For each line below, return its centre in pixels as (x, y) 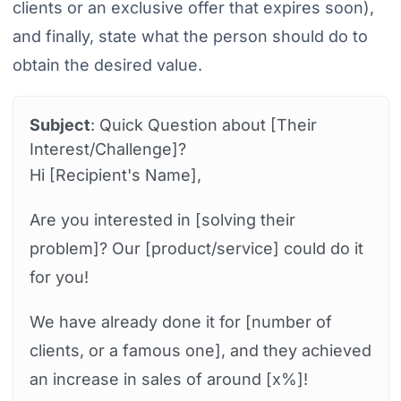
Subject (60, 125)
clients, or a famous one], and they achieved (200, 351)
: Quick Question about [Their (203, 125)
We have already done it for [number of (180, 322)
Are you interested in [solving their (162, 220)
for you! (59, 277)
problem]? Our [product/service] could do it (196, 249)
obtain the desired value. (107, 65)
